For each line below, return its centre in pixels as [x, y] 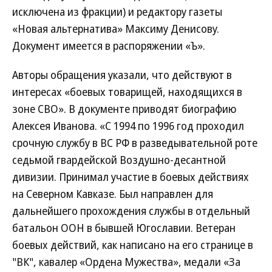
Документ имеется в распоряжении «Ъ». [109, 46]
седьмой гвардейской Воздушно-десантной [119, 160]
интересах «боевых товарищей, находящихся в [127, 92]
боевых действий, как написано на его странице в [133, 245]
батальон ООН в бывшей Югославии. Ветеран [124, 228]
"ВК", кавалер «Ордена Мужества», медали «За [126, 262]
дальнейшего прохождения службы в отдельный [131, 211]
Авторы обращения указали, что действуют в [122, 75]
